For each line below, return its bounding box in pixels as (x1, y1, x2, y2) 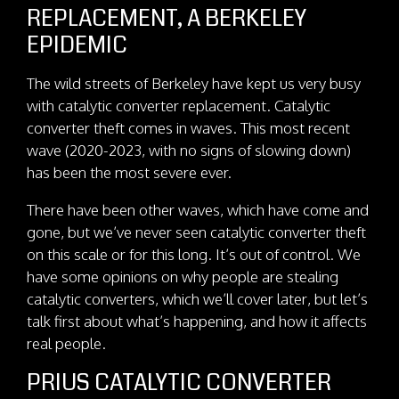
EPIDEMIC (27, 28, 127, 61)
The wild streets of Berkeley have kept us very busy (27, 73, 361, 93)
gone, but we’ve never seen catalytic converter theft (27, 222, 366, 241)
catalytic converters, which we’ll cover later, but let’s (27, 289, 368, 308)
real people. (27, 333, 106, 353)
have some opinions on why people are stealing (27, 266, 338, 286)
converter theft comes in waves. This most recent (27, 118, 350, 137)
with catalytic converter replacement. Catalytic (27, 95, 330, 115)
